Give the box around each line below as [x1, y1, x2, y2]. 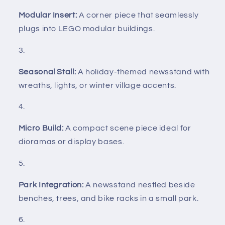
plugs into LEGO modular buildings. [18, 25, 155, 33]
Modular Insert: [18, 11, 77, 20]
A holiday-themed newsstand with [76, 67, 210, 76]
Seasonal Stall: [18, 67, 76, 76]
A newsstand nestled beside [83, 180, 195, 189]
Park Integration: [18, 180, 84, 189]
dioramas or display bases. [18, 138, 125, 146]
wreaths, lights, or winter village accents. [18, 81, 176, 89]
